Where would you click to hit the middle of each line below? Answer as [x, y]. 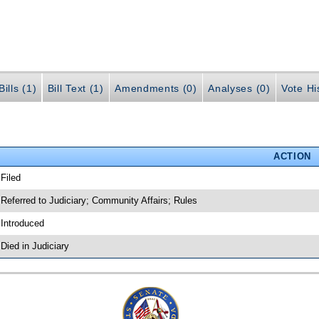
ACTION [292, 156]
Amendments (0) [156, 88]
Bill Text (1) [75, 88]
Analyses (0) [239, 88]
